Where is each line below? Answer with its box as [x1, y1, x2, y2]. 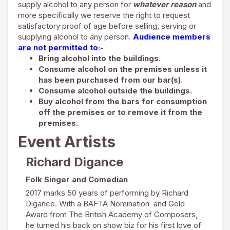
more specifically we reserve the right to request [18, 10, 190, 20]
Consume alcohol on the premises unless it [39, 64, 207, 74]
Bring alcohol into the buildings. [39, 53, 161, 63]
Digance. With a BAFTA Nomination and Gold [26, 199, 185, 208]
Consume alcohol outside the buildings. [39, 86, 192, 95]
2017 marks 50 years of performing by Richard [26, 188, 188, 198]
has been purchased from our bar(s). [39, 75, 183, 85]
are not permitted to [18, 43, 98, 52]
